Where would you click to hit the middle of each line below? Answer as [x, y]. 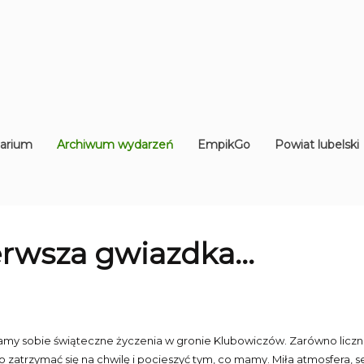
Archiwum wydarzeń [115, 145]
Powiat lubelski [317, 145]
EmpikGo [224, 145]
